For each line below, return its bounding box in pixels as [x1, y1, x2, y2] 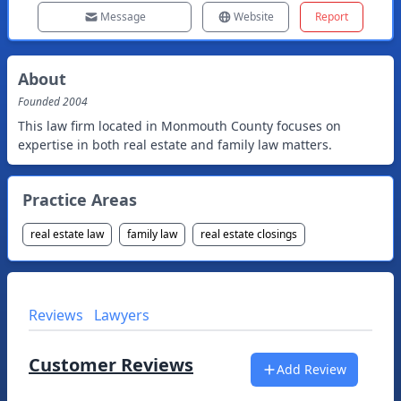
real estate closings [200, 226, 297, 242]
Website [234, 9, 274, 24]
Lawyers [94, 305, 149, 325]
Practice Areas [22, 189, 137, 210]
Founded [18, 94, 63, 109]
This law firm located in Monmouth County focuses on [18, 117, 341, 134]
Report [315, 9, 348, 24]
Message [99, 9, 146, 24]
